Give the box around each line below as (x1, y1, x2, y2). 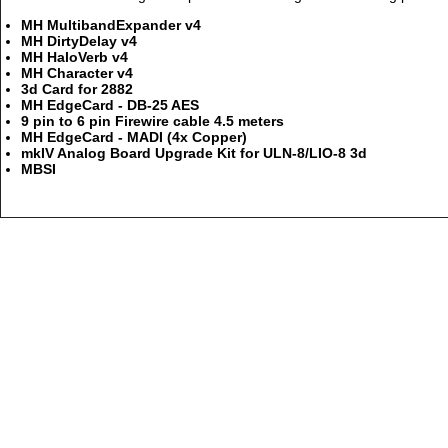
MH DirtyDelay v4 (21, 33, 137, 49)
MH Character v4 (21, 65, 133, 81)
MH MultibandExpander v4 (21, 17, 201, 33)
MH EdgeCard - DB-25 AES (21, 97, 199, 113)
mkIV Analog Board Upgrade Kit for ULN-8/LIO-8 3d (21, 145, 367, 161)
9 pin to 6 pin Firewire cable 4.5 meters (21, 113, 284, 129)
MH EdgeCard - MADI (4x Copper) (21, 129, 247, 145)
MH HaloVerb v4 (21, 49, 128, 65)
